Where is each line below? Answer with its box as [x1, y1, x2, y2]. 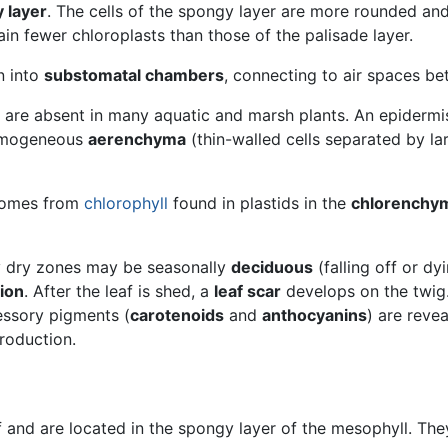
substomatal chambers [44, 64, 224, 85]
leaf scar [214, 280, 281, 301]
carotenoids [130, 304, 224, 325]
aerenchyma [88, 128, 186, 149]
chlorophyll [84, 192, 168, 213]
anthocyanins [262, 304, 367, 325]
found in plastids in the [168, 192, 351, 213]
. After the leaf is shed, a [24, 280, 214, 301]
